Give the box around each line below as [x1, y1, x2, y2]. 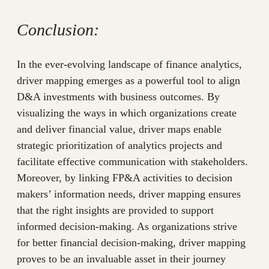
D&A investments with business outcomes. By [17, 91, 220, 103]
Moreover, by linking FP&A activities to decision [17, 172, 232, 184]
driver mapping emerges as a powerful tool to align [17, 74, 240, 87]
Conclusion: [17, 20, 99, 40]
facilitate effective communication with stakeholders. [17, 156, 248, 168]
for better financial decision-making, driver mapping [17, 237, 246, 249]
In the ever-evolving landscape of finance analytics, [17, 58, 242, 71]
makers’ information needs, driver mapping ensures [17, 188, 241, 201]
